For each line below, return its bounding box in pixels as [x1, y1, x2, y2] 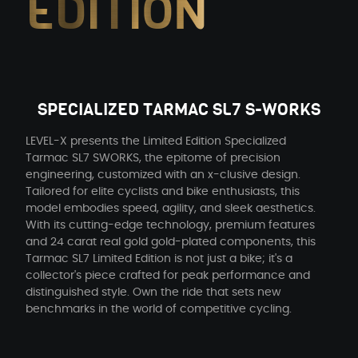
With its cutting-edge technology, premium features [26, 217, 315, 233]
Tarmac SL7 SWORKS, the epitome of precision [26, 149, 280, 166]
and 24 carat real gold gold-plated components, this [26, 233, 316, 250]
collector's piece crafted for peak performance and [26, 267, 310, 284]
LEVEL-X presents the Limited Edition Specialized [26, 133, 286, 149]
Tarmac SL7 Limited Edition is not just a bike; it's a [26, 250, 292, 267]
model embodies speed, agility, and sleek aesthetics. [26, 200, 316, 217]
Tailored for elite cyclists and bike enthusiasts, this [26, 183, 300, 200]
